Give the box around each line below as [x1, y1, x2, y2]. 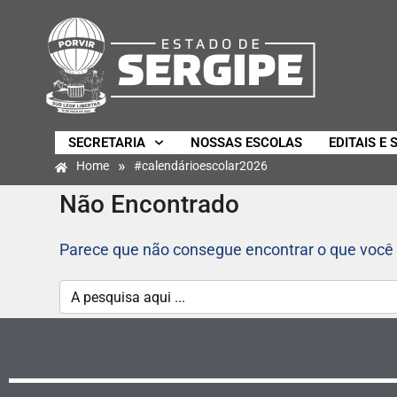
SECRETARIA [68, 135, 145, 151]
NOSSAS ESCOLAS [190, 135, 302, 151]
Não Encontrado [59, 190, 239, 220]
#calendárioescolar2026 [134, 159, 268, 174]
